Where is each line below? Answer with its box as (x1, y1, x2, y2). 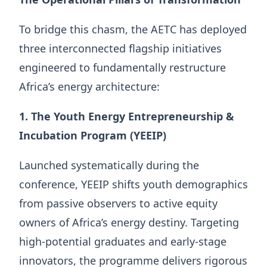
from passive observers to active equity (19, 195, 218, 210)
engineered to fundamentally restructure (19, 60, 226, 74)
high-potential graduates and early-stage (19, 234, 226, 249)
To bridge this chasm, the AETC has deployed (19, 21, 247, 36)
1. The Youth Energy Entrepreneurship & (19, 108, 234, 123)
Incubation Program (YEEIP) (19, 128, 166, 142)
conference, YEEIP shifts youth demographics (19, 176, 248, 191)
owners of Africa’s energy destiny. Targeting (19, 215, 239, 229)
